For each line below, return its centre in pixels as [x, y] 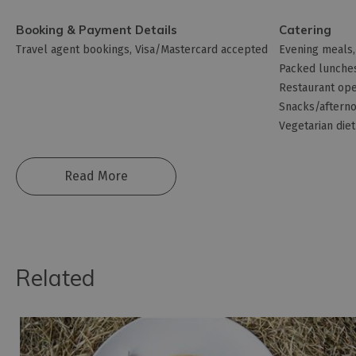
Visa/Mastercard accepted [201, 50]
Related [56, 278]
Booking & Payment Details [97, 30]
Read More [96, 176]
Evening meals [316, 50]
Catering [306, 30]
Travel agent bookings [73, 50]
